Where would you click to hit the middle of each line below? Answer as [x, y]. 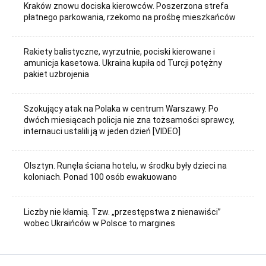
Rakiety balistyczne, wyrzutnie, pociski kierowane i [120, 52]
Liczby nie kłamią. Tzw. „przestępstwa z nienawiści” [123, 212]
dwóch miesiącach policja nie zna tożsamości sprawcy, [129, 120]
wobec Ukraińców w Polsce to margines [100, 223]
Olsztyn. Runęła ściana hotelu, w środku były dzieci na [126, 166]
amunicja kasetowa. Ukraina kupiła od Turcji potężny [123, 63]
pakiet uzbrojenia [57, 75]
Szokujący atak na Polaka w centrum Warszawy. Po [121, 109]
